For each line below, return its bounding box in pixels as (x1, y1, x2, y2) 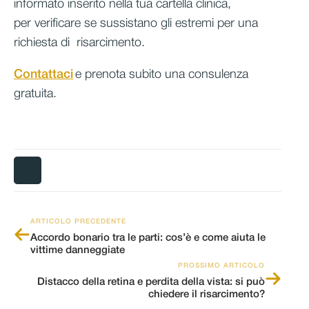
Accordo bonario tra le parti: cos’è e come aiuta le (30, 232, 266, 243)
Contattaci (14, 68, 73, 80)
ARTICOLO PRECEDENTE (30, 218, 126, 225)
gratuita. (14, 88, 57, 99)
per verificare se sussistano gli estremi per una (14, 17, 258, 29)
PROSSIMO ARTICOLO (178, 262, 265, 269)
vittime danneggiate (30, 245, 125, 255)
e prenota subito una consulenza (73, 68, 248, 80)
